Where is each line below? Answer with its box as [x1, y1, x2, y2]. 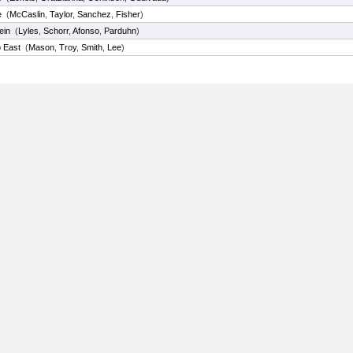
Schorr [43, 26, 69, 35]
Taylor [50, 9, 72, 19]
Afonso [72, 26, 99, 35]
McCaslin [9, 9, 45, 19]
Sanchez [77, 9, 111, 19]
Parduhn [104, 26, 136, 35]
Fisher [116, 9, 140, 19]
